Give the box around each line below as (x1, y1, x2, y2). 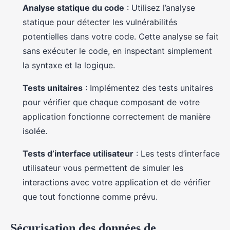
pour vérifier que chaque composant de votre (23, 97, 200, 107)
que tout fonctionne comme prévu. (23, 191, 158, 202)
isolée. (23, 126, 47, 136)
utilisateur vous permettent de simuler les (23, 163, 183, 173)
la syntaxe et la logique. (23, 60, 115, 70)
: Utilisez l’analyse (124, 3, 195, 13)
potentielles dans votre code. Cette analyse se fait (23, 31, 219, 42)
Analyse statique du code (23, 3, 124, 13)
